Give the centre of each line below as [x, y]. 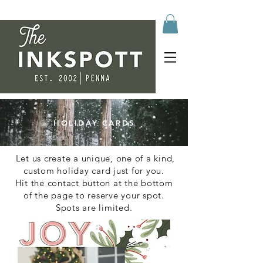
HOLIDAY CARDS [94, 123]
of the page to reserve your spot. [94, 195]
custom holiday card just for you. [94, 171]
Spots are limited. [94, 208]
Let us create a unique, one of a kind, [94, 159]
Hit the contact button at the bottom [94, 183]
